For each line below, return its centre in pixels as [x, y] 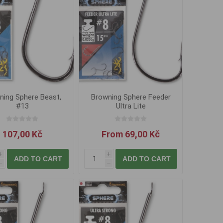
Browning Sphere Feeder [131, 97]
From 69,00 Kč [131, 134]
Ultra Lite [131, 106]
